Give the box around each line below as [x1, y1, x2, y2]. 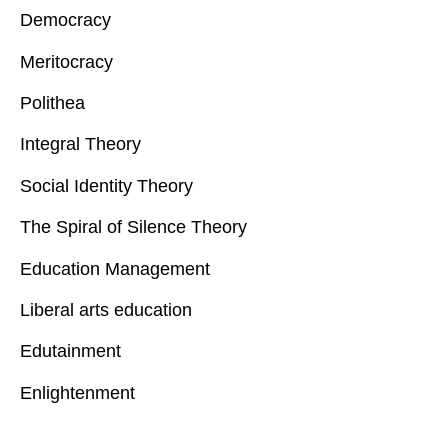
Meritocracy [20, 51, 113, 72]
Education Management [20, 258, 210, 279]
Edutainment [20, 341, 121, 362]
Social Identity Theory [20, 175, 193, 196]
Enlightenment [20, 382, 135, 403]
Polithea [20, 92, 85, 113]
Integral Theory [20, 134, 141, 155]
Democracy [20, 10, 111, 31]
